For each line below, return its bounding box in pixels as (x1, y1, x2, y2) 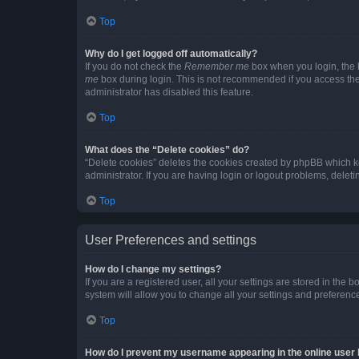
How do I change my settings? (85, 263, 221, 275)
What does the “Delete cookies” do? (85, 143, 249, 155)
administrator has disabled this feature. (85, 86, 253, 98)
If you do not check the (85, 60, 184, 72)
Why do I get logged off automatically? (85, 47, 257, 59)
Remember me (184, 60, 249, 72)
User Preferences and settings (85, 232, 256, 247)
